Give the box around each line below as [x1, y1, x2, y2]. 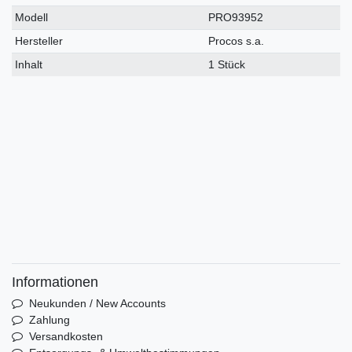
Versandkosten [28, 330, 103, 343]
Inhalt [15, 58, 43, 71]
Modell [15, 11, 49, 24]
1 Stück [208, 58, 246, 71]
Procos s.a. [208, 35, 265, 48]
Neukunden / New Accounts [28, 297, 166, 310]
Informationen [12, 274, 98, 291]
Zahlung [28, 313, 70, 327]
